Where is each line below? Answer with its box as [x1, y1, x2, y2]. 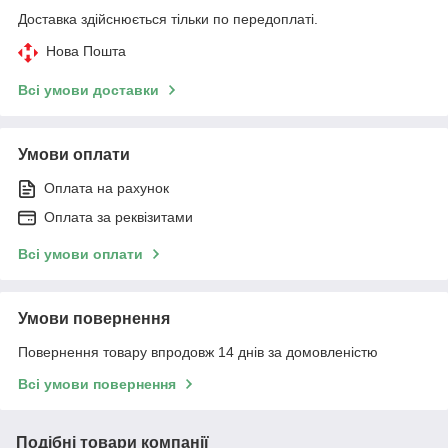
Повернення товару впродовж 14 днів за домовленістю [18, 343, 378, 360]
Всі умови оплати [18, 245, 143, 262]
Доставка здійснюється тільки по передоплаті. [18, 10, 318, 27]
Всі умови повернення [18, 375, 176, 392]
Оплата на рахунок [44, 179, 169, 196]
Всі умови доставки [18, 81, 159, 98]
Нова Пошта [46, 42, 126, 59]
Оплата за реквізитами [44, 208, 193, 225]
